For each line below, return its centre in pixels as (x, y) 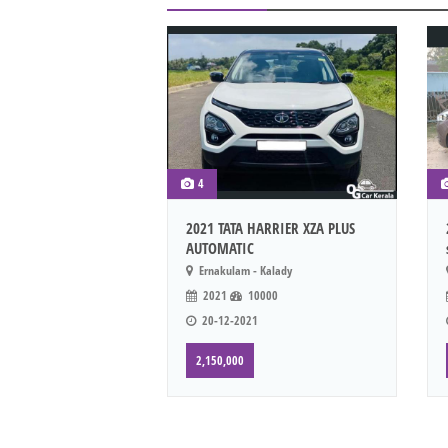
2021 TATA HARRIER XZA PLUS (270, 227)
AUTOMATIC (220, 247)
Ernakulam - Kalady (244, 270)
